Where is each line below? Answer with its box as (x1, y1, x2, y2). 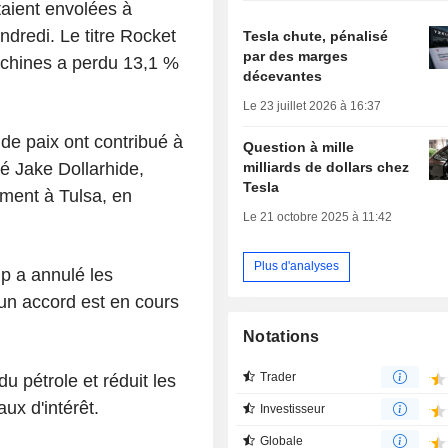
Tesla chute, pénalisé (243, 27, 389, 44)
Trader (260, 369, 297, 384)
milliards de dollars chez (243, 158, 410, 175)
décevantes (243, 67, 323, 84)
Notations (243, 327, 320, 345)
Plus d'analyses (254, 259, 340, 274)
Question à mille (243, 138, 355, 155)
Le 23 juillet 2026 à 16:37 (243, 98, 382, 113)
